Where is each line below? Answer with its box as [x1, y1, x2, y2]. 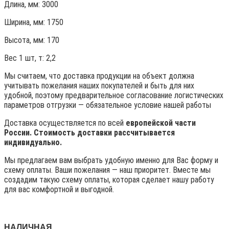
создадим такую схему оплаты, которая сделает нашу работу [4, 175, 214, 185]
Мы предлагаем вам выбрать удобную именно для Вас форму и [4, 155, 218, 166]
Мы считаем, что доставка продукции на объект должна [4, 71, 194, 81]
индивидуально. [4, 138, 62, 148]
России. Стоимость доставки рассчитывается [4, 128, 175, 138]
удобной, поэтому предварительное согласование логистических [4, 90, 223, 101]
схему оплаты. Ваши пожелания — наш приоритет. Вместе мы [4, 165, 211, 175]
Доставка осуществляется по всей [4, 118, 126, 128]
